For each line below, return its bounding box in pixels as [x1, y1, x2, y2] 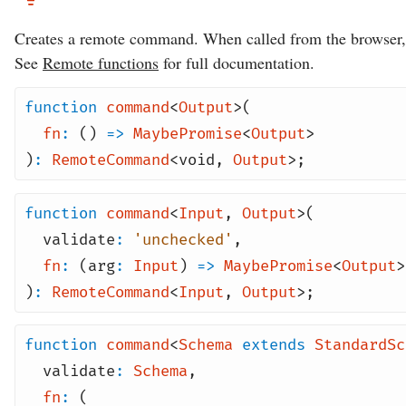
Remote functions [43, 51, 159, 73]
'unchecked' [133, 229, 233, 249]
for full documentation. [159, 51, 314, 73]
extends [242, 335, 305, 354]
